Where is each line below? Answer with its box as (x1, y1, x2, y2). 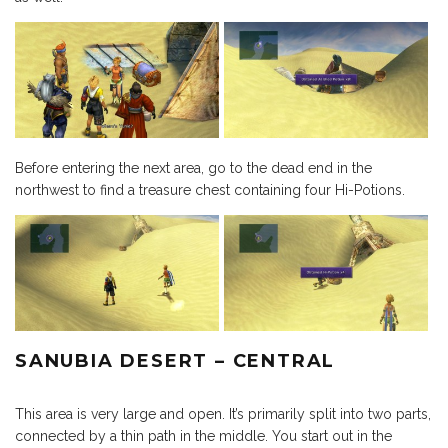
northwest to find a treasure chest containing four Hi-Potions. (15, 181, 405, 198)
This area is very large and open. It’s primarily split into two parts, (15, 405, 431, 422)
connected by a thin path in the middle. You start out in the (15, 427, 392, 444)
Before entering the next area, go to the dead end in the (15, 159, 372, 176)
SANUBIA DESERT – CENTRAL (15, 349, 336, 372)
